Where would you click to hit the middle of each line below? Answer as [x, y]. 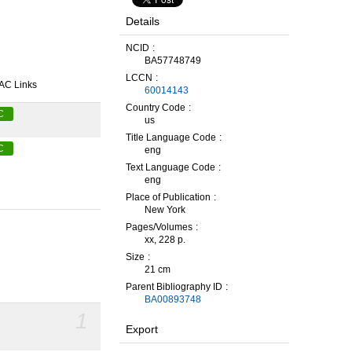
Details [143, 21]
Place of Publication [168, 197]
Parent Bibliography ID [174, 287]
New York [165, 210]
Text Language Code [170, 167]
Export [142, 329]
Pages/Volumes [159, 227]
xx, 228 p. [165, 240]
